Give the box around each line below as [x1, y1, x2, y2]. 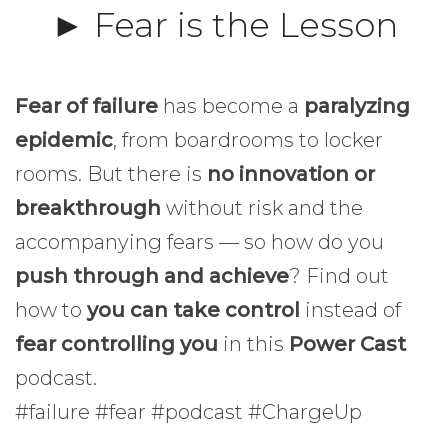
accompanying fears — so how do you [15, 230, 384, 255]
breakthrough [15, 196, 161, 221]
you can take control [87, 298, 300, 323]
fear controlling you [15, 332, 218, 357]
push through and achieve [15, 264, 289, 289]
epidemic [15, 128, 113, 153]
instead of [300, 298, 401, 323]
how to [15, 298, 87, 323]
